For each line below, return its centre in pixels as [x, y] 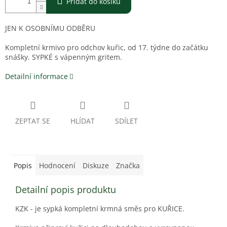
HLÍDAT [83, 121]
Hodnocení [57, 166]
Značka [128, 166]
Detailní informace [36, 77]
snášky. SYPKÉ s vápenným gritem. [64, 57]
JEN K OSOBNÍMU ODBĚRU [50, 28]
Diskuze [96, 166]
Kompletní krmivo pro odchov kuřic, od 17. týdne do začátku [107, 48]
